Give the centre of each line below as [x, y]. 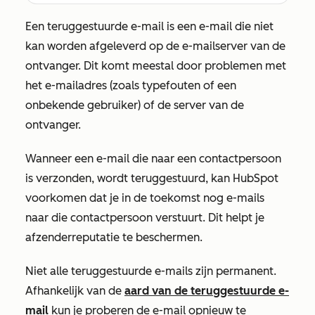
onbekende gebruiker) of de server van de [135, 105]
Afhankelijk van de [75, 291]
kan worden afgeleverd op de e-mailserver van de [155, 46]
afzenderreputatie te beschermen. [114, 237]
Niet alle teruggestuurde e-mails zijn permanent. [151, 271]
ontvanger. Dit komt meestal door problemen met [156, 66]
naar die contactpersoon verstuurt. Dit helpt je [145, 218]
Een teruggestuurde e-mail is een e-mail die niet [149, 26]
